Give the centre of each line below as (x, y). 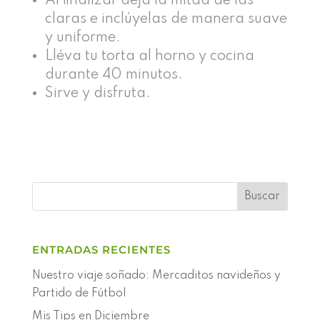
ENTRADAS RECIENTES (101, 250)
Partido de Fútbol (79, 294)
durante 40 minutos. (114, 75)
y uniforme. (82, 38)
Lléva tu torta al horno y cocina (149, 57)
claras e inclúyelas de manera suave (166, 20)
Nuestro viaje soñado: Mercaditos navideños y (156, 276)
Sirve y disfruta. (97, 94)
